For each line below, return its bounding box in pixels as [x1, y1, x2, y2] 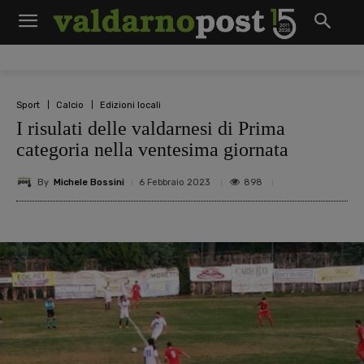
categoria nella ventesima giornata [16, 139, 288, 160]
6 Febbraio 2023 [139, 177, 210, 188]
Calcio [56, 99, 84, 110]
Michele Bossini [54, 176, 124, 188]
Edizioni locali [100, 99, 161, 110]
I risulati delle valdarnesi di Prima [16, 118, 285, 139]
